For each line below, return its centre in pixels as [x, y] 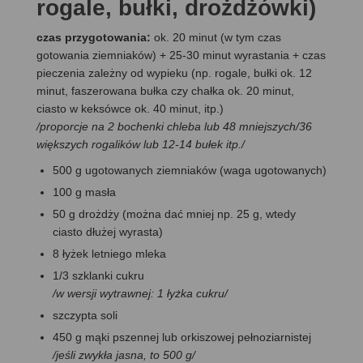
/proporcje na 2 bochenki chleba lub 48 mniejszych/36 [174, 126]
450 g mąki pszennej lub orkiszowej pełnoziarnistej [182, 337]
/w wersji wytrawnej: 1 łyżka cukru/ [140, 293]
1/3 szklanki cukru [98, 275]
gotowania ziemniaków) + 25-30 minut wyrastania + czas [181, 55]
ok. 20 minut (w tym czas [218, 37]
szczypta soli [85, 315]
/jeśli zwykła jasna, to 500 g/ [124, 354]
